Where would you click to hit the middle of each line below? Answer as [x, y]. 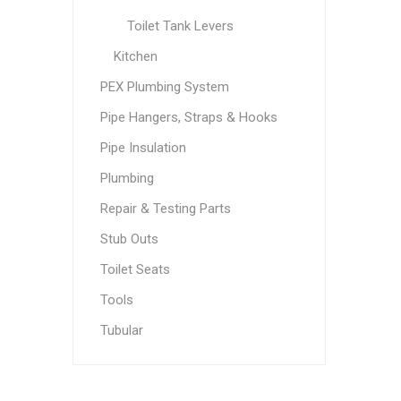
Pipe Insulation [143, 148]
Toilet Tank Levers [180, 26]
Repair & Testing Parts [165, 209]
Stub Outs [129, 239]
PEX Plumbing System [164, 87]
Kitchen [135, 56]
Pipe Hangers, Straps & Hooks [188, 117]
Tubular [121, 330]
